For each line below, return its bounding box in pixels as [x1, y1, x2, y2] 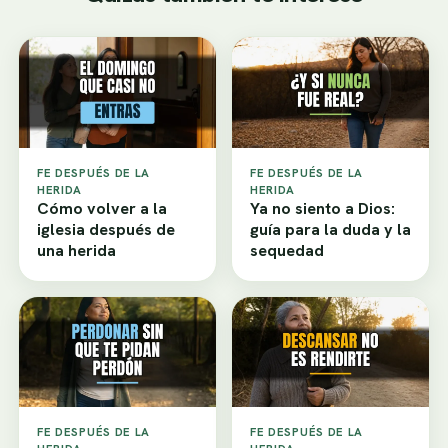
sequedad [250, 239, 324, 261]
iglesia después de [37, 218, 175, 240]
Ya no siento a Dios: [250, 197, 395, 219]
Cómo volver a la [37, 197, 167, 219]
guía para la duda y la [250, 218, 411, 240]
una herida [37, 239, 116, 261]
